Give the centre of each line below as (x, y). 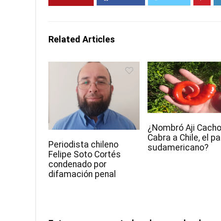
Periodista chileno (84, 144)
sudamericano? (178, 148)
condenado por (78, 164)
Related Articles (82, 39)
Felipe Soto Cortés (85, 154)
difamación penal (82, 174)
